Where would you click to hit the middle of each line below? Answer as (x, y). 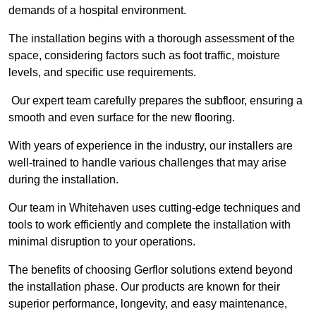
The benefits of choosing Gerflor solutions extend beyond (151, 270)
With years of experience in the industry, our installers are (151, 146)
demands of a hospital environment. (99, 11)
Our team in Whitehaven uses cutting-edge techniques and (154, 208)
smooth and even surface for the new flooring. (123, 118)
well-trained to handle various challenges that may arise (147, 163)
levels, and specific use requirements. (102, 73)
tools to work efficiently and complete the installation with (150, 225)
